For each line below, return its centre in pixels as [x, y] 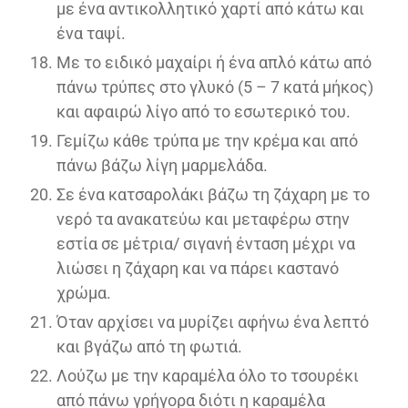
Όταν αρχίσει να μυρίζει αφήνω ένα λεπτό [213, 321]
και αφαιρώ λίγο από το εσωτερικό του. [204, 111]
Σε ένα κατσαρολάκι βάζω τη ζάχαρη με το [213, 194]
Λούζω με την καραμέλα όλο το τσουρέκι [208, 375]
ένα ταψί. [91, 33]
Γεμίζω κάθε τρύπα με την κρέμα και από [207, 140]
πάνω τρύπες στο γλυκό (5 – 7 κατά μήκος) [215, 87]
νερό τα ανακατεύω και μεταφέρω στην [203, 219]
